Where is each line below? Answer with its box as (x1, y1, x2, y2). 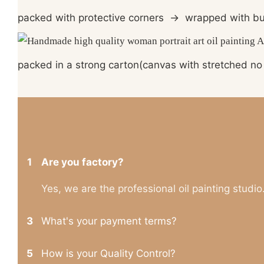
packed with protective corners (18, 12, 170, 24)
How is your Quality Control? (41, 247, 176, 260)
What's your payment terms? (41, 215, 177, 227)
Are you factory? (41, 156, 124, 169)
